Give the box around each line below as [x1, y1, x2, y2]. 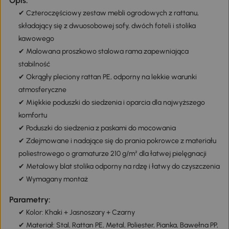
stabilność [18, 60, 50, 69]
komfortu [18, 111, 47, 120]
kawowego [18, 34, 54, 43]
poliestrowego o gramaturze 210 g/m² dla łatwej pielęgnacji [18, 149, 207, 158]
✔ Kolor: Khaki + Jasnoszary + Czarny [18, 208, 135, 217]
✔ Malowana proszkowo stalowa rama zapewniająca [18, 47, 189, 56]
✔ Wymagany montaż [18, 175, 88, 184]
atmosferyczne [18, 85, 66, 95]
